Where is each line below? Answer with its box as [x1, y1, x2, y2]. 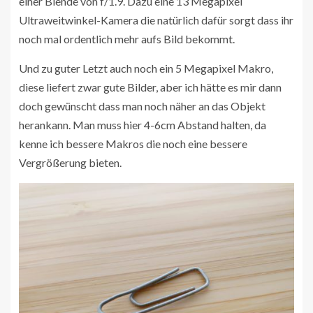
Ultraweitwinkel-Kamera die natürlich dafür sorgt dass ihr [19, 13, 293, 27]
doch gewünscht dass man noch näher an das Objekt [19, 99, 265, 113]
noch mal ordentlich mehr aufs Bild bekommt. [19, 32, 235, 46]
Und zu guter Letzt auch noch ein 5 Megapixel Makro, [19, 61, 273, 75]
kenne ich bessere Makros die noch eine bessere [19, 137, 247, 151]
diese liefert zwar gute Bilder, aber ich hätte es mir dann [19, 80, 282, 94]
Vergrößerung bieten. [19, 156, 122, 170]
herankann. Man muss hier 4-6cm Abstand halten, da [19, 118, 266, 132]
